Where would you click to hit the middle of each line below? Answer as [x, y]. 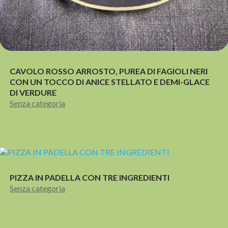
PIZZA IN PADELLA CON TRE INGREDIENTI [92, 177]
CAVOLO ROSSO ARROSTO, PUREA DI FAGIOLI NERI [109, 71]
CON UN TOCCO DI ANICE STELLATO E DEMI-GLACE [110, 81]
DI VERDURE [33, 92]
